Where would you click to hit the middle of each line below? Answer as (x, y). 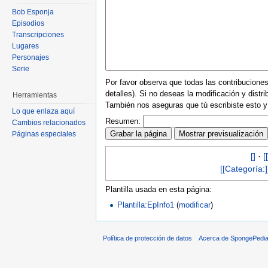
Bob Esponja (33, 12)
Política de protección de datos (147, 238)
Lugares (25, 46)
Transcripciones (38, 34)
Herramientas (35, 95)
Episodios (28, 23)
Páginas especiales (44, 134)
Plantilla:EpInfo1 (146, 205)
